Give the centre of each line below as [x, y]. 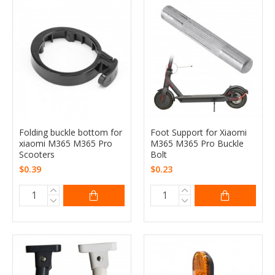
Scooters [37, 154]
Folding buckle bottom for [71, 132]
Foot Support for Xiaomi [198, 132]
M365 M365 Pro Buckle [197, 143]
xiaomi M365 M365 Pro [66, 143]
